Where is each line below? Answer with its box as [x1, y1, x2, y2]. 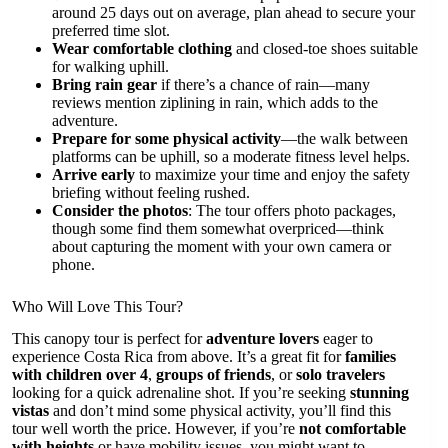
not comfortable [299, 420, 406, 438]
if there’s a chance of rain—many [157, 75, 370, 93]
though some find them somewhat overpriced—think [52, 219, 384, 237]
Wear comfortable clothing [52, 39, 232, 57]
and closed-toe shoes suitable [232, 39, 418, 57]
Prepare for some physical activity [52, 129, 281, 147]
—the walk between [281, 129, 408, 147]
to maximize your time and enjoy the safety [135, 165, 410, 183]
